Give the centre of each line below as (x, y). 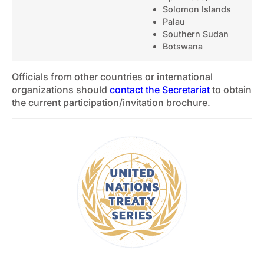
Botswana (183, 46)
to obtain (231, 90)
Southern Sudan (196, 34)
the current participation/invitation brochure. (111, 103)
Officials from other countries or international (112, 77)
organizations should (61, 90)
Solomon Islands (197, 9)
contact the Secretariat (160, 90)
